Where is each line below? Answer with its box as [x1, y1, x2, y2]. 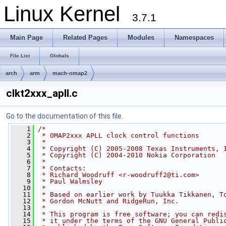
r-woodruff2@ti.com [123, 171, 195, 179]
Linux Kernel [4, 2, 132, 26]
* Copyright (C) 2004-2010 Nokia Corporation [38, 151, 215, 159]
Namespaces [175, 34, 214, 41]
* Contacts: [38, 164, 86, 172]
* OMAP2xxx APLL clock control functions [38, 132, 199, 139]
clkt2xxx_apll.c [6, 87, 78, 99]
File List [10, 53, 30, 59]
